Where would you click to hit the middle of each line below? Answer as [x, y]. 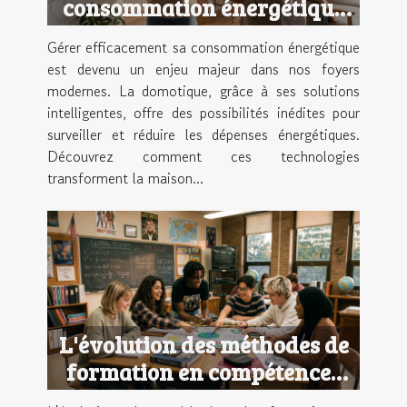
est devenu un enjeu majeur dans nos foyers [203, 69]
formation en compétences [203, 371]
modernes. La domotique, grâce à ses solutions [203, 91]
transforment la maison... [125, 179]
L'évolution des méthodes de [203, 344]
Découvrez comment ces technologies [203, 157]
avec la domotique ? [203, 35]
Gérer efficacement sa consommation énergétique [203, 48]
